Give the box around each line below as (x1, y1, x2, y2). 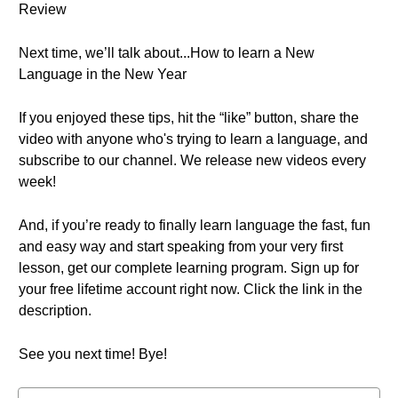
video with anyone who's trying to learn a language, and (19, 131, 368, 147)
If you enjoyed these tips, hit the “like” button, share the (19, 110, 359, 125)
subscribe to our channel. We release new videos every (19, 153, 366, 168)
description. (19, 303, 92, 318)
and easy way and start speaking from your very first (19, 239, 343, 254)
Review (19, 2, 67, 17)
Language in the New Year (19, 67, 187, 82)
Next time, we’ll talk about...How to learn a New (19, 45, 314, 60)
